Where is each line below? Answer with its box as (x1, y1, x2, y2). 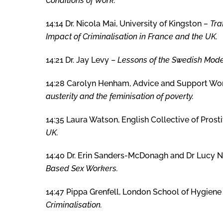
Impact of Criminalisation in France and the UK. (46, 32, 218, 42)
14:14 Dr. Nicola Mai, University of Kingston (46, 19, 204, 29)
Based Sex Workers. (46, 164, 118, 174)
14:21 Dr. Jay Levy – (46, 55, 117, 65)
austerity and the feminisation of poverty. (46, 91, 194, 101)
